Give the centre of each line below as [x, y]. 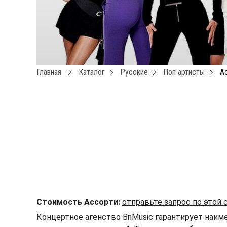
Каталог [92, 72]
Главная [49, 72]
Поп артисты [184, 72]
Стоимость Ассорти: [78, 202]
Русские [134, 72]
